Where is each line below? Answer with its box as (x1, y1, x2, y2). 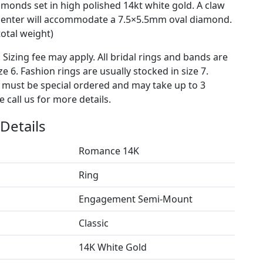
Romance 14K (78, 144, 139, 157)
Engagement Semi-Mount (78, 192, 193, 205)
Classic (78, 216, 109, 230)
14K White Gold (78, 240, 147, 254)
